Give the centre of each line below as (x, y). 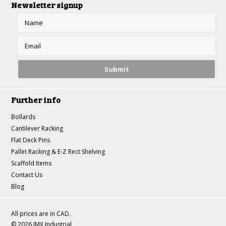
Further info (36, 100)
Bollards (23, 117)
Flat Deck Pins (31, 140)
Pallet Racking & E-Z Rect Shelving (58, 152)
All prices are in (34, 214)
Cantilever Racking (37, 128)
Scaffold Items (32, 163)
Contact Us (27, 175)
